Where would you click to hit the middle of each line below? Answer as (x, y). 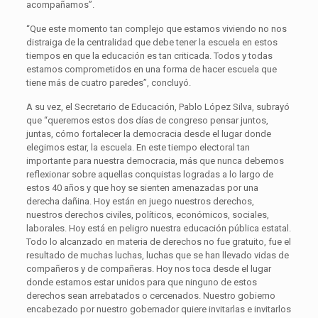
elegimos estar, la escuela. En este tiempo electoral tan (138, 147)
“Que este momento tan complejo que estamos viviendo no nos (156, 28)
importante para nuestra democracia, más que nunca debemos (155, 160)
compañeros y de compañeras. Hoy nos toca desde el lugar (148, 268)
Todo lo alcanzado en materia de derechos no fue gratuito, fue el (158, 241)
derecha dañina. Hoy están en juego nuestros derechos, (140, 201)
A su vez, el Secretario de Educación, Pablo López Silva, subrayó (158, 106)
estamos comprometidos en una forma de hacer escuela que (151, 69)
